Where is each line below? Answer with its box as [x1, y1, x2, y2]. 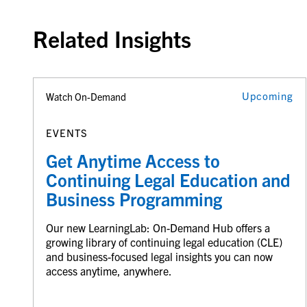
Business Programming [45, 187, 226, 210]
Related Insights [32, 24, 191, 53]
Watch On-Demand [45, 90, 126, 103]
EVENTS [45, 125, 88, 139]
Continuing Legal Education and [45, 168, 291, 191]
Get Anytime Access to [45, 149, 220, 171]
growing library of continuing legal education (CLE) [45, 234, 282, 249]
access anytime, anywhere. [45, 263, 172, 278]
